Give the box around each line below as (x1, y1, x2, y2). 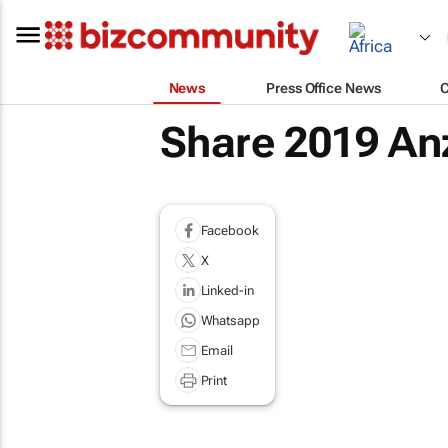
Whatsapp (200, 312, 260, 328)
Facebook (200, 222, 259, 238)
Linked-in (200, 282, 254, 298)
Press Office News (266, 79, 381, 96)
